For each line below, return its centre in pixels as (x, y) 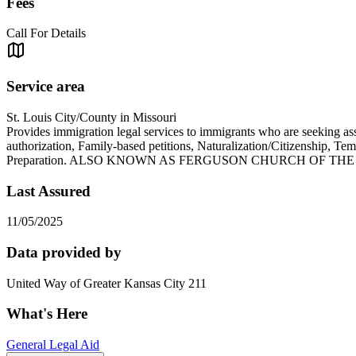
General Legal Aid (53, 345)
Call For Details (46, 33)
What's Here (47, 314)
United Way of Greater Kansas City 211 (106, 283)
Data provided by (64, 252)
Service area (46, 87)
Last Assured (48, 191)
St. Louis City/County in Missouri (91, 117)
